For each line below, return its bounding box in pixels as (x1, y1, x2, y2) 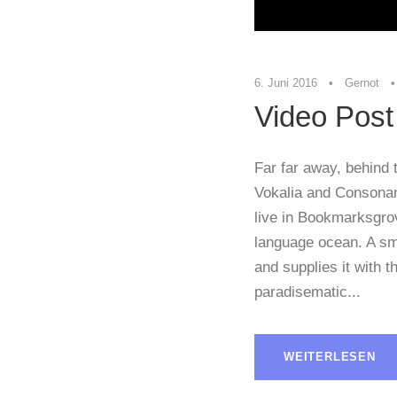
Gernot (345, 75, 379, 90)
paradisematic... (254, 283, 361, 300)
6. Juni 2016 (254, 75, 317, 90)
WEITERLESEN (284, 349, 376, 363)
